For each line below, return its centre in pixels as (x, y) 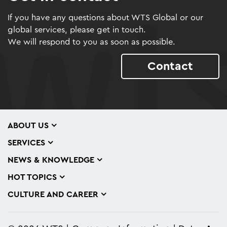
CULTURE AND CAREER (53, 194)
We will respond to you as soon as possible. (91, 42)
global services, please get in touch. (77, 30)
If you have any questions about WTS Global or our (105, 17)
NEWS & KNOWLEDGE (51, 160)
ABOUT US (28, 125)
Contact (170, 66)
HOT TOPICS (32, 177)
